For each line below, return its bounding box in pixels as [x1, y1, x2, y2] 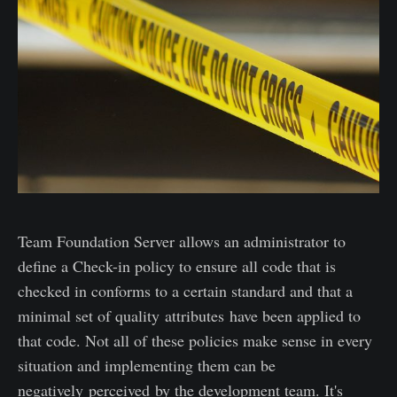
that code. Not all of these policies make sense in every [18, 329, 372, 351]
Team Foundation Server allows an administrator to [18, 230, 346, 252]
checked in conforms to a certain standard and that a [18, 279, 353, 301]
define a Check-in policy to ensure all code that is [18, 254, 336, 276]
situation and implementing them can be [18, 354, 276, 376]
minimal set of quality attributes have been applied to [18, 304, 361, 326]
